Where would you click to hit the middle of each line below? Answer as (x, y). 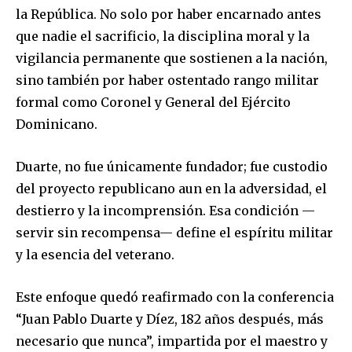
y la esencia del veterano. (95, 255)
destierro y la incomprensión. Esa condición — (165, 211)
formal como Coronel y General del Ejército (153, 103)
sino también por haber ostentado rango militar (167, 81)
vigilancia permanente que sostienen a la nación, (172, 59)
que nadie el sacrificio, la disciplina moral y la (163, 37)
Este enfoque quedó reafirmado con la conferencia (175, 297)
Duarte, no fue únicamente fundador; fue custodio (172, 167)
